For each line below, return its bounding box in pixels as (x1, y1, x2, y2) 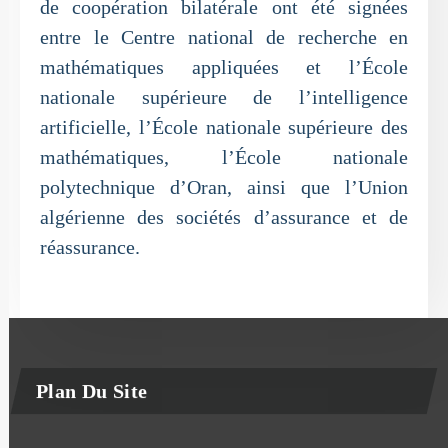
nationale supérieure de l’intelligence (40, 86, 408, 108)
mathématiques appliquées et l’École (40, 56, 408, 78)
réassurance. (40, 236, 140, 258)
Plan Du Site (36, 380, 148, 402)
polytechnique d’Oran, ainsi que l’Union (40, 176, 408, 198)
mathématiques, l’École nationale (40, 146, 408, 168)
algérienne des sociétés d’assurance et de (40, 206, 408, 228)
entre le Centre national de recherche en (40, 26, 408, 48)
